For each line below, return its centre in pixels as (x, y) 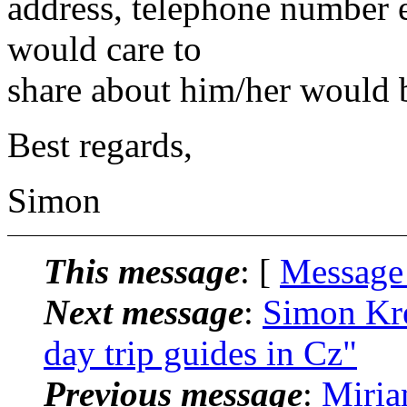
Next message (144, 312)
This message (142, 271)
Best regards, (100, 144)
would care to (104, 48)
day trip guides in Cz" (200, 352)
